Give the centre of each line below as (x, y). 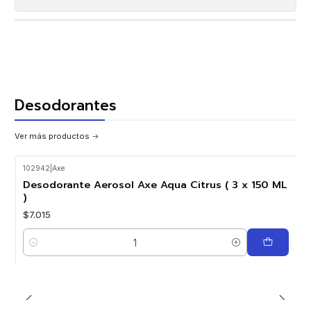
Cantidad (41, 249)
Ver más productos (52, 136)
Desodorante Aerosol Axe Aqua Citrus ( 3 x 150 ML (154, 185)
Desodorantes (66, 106)
